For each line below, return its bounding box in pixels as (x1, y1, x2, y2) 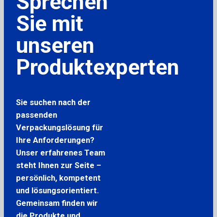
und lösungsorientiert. (15, 186, 99, 195)
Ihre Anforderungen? (15, 135, 94, 145)
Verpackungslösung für (15, 123, 103, 132)
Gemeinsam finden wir (15, 198, 98, 208)
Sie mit (15, 11, 83, 37)
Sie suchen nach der (15, 97, 91, 107)
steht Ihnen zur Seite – (15, 160, 101, 170)
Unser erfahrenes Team (15, 148, 105, 157)
